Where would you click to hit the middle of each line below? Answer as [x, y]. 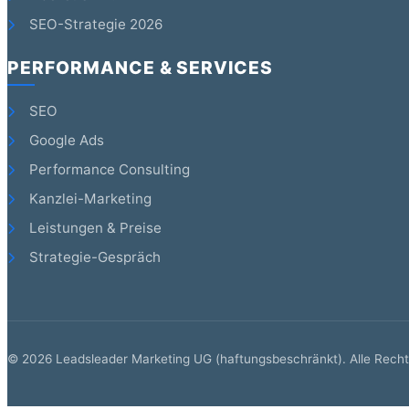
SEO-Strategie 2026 [94, 25]
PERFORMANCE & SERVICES [141, 67]
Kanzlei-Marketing [89, 198]
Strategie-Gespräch [93, 257]
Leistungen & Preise [94, 227]
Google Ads [65, 140]
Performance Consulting [108, 169]
